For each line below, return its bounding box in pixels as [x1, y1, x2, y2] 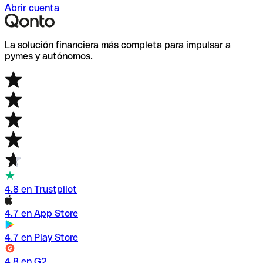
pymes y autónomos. [5, 50, 93, 62]
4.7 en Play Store [5, 231, 78, 243]
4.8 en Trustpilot [5, 183, 77, 195]
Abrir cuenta [5, 2, 59, 14]
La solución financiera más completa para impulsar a [5, 39, 231, 50]
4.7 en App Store [5, 207, 78, 219]
